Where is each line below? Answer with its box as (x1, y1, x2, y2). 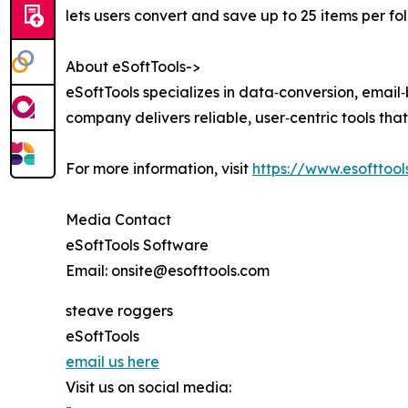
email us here (66, 352, 159, 371)
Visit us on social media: (66, 377, 231, 396)
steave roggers (66, 301, 173, 320)
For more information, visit (66, 158, 252, 178)
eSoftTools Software (66, 235, 209, 254)
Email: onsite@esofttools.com (66, 260, 270, 280)
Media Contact (66, 209, 171, 229)
